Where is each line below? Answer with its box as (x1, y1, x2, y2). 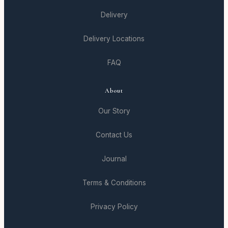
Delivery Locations (83, 35, 145, 43)
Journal (101, 155, 127, 163)
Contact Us (96, 131, 132, 139)
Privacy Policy (90, 203, 138, 211)
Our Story (98, 107, 130, 116)
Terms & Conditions (82, 179, 146, 187)
